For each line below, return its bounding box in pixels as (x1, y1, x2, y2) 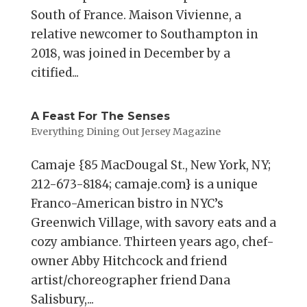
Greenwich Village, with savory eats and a (30, 215, 276, 231)
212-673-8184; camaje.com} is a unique (30, 177, 258, 193)
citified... (30, 65, 79, 81)
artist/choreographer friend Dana (30, 273, 230, 288)
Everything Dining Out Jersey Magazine (30, 125, 221, 138)
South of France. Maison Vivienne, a (30, 8, 241, 23)
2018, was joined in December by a (30, 46, 230, 62)
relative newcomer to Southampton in (30, 27, 258, 42)
